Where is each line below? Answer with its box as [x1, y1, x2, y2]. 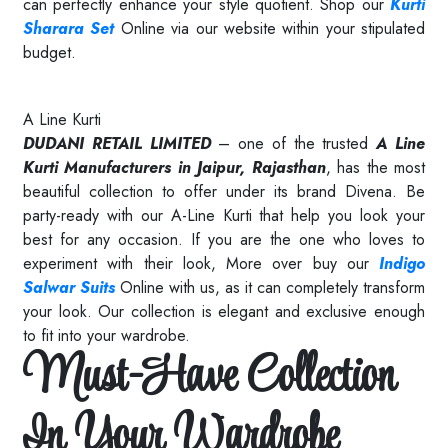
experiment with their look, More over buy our [23, 251, 379, 275]
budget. [23, 40, 76, 64]
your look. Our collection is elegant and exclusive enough [23, 299, 425, 323]
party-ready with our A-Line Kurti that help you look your [23, 203, 425, 227]
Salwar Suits [23, 275, 115, 299]
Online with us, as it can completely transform [115, 275, 425, 299]
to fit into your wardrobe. [23, 323, 190, 347]
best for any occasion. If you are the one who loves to [23, 227, 425, 251]
